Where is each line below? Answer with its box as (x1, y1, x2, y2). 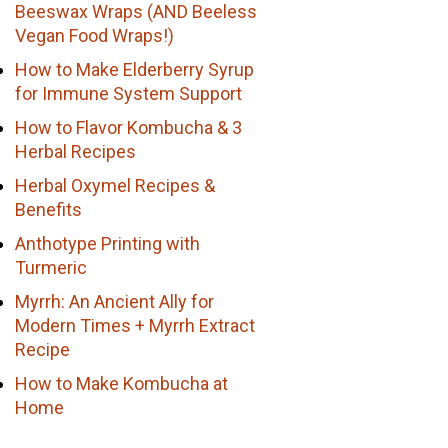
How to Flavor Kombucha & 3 (15, 116, 243, 138)
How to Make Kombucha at (15, 372, 229, 394)
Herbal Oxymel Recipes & (15, 174, 216, 196)
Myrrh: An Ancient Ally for (15, 290, 215, 312)
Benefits (15, 198, 83, 220)
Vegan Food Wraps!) (15, 24, 175, 46)
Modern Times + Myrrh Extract (15, 314, 256, 336)
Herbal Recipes (15, 140, 137, 162)
